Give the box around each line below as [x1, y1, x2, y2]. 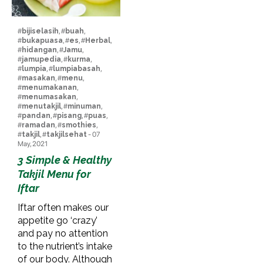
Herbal [85, 36, 110, 45]
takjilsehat [46, 130, 87, 139]
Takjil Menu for [18, 167, 91, 180]
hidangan [22, 45, 57, 54]
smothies [62, 120, 96, 129]
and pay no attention [18, 227, 108, 239]
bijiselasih [22, 26, 59, 35]
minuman [68, 102, 101, 110]
